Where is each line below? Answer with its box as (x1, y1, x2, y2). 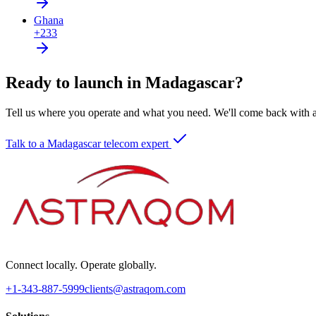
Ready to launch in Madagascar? (6, 73, 243, 92)
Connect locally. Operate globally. (6, 258, 157, 271)
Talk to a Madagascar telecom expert (6, 137, 169, 150)
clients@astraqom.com (85, 282, 186, 295)
